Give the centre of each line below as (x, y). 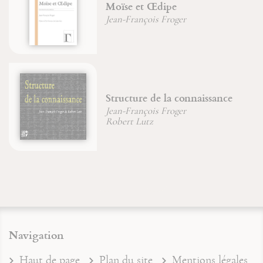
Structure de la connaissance (166, 97)
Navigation (36, 235)
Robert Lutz (126, 121)
